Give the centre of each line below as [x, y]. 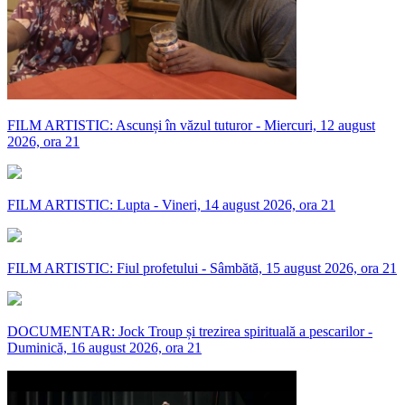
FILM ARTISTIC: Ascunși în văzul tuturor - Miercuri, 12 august [191, 125]
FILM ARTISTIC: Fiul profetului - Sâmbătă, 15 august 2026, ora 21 [202, 268]
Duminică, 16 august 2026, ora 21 [104, 347]
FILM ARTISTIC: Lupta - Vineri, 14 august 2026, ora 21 [171, 204]
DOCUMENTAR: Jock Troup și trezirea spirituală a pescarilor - [190, 331]
